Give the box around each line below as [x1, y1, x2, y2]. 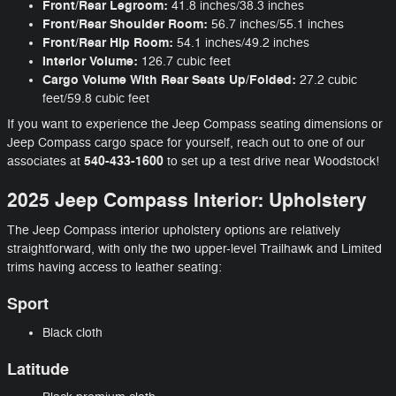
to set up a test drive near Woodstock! [164, 153, 383, 169]
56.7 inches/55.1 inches [208, 16, 344, 32]
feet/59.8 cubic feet [42, 90, 149, 106]
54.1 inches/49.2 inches [173, 34, 309, 50]
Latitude [7, 359, 69, 380]
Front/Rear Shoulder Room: [42, 15, 208, 33]
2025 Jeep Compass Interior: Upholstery [7, 187, 367, 213]
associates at [7, 153, 84, 169]
